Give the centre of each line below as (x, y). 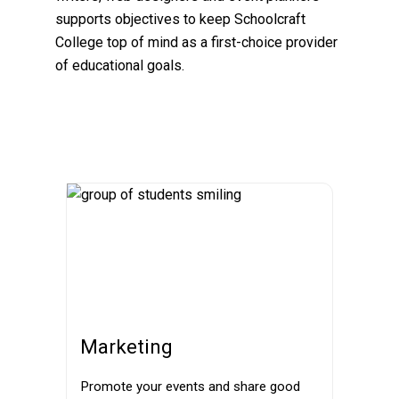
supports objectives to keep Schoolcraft (180, 19)
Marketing (126, 346)
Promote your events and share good (190, 387)
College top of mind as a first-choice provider (196, 42)
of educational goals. (119, 65)
